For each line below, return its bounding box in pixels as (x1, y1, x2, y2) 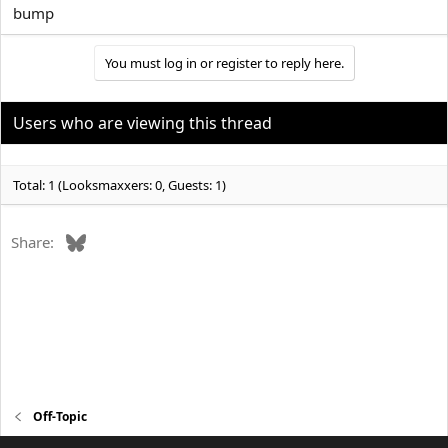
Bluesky (85, 230, 139, 251)
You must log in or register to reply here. (104, 54, 344, 73)
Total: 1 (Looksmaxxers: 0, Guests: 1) (13, 176, 226, 195)
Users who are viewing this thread (13, 112, 272, 135)
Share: (11, 232, 54, 253)
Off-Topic (33, 408, 88, 425)
